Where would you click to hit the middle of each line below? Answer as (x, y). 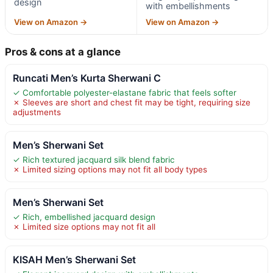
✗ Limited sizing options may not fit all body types (110, 169)
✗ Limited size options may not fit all (84, 226)
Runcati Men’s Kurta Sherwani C (87, 78)
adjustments (37, 112)
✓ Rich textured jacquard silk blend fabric (94, 159)
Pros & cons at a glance (63, 51)
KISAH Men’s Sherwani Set (74, 259)
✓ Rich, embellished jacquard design (84, 217)
